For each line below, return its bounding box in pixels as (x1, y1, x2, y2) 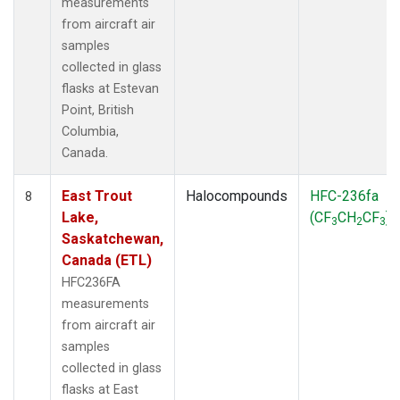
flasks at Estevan (62, 80, 159, 96)
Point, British (62, 102, 134, 118)
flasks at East (62, 381, 138, 397)
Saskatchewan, (62, 229, 163, 247)
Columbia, (62, 123, 119, 139)
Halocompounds (186, 187, 287, 204)
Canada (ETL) (62, 251, 152, 269)
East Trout (62, 187, 132, 204)
